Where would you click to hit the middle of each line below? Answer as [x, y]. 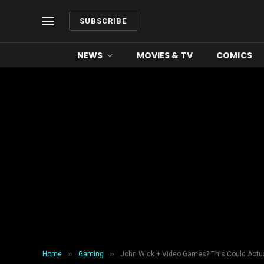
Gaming [91, 254]
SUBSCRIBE [103, 21]
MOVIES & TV [165, 55]
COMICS [234, 55]
